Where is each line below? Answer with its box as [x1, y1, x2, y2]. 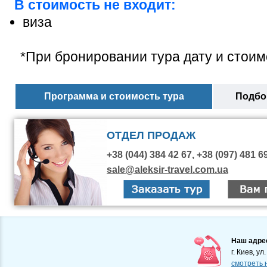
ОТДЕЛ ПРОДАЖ [107, 129, 195, 141]
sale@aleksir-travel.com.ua [107, 164, 228, 175]
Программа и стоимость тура [44, 91, 184, 101]
